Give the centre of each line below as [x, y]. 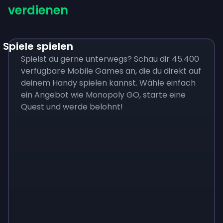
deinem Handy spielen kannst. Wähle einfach [108, 83]
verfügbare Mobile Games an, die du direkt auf [111, 71]
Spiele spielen [38, 46]
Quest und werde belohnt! [72, 107]
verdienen [38, 10]
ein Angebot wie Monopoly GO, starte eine [103, 95]
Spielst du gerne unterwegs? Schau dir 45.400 [110, 59]
